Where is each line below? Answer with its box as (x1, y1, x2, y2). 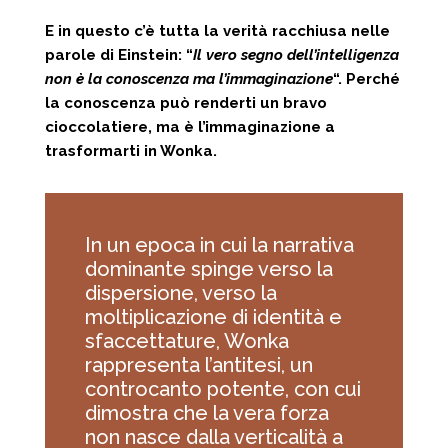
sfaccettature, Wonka (84, 328, 289, 353)
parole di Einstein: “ (44, 45, 193, 64)
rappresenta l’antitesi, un (84, 352, 313, 377)
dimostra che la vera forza (84, 400, 329, 425)
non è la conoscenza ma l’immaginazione (44, 69, 333, 88)
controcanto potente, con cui (84, 376, 361, 401)
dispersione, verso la (84, 280, 277, 305)
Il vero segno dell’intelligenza (192, 45, 399, 64)
